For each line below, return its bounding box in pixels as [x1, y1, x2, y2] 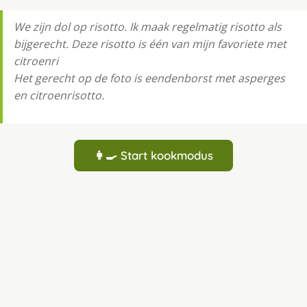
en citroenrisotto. [14, 87, 104, 103]
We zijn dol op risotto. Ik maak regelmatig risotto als [14, 19, 282, 34]
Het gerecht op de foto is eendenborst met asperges [14, 70, 285, 86]
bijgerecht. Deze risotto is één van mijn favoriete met [14, 36, 286, 51]
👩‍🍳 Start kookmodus [94, 147, 213, 162]
